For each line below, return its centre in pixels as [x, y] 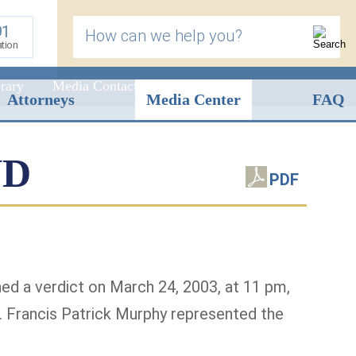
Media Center [194, 99]
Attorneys [41, 99]
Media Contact [95, 86]
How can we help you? [163, 36]
